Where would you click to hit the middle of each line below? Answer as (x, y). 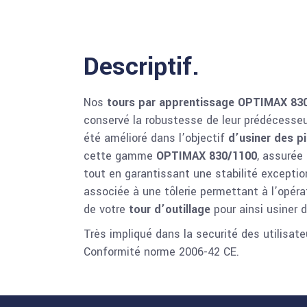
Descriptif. (142, 66)
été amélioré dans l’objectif (156, 138)
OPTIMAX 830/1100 (207, 156)
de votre (106, 209)
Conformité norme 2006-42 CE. (161, 251)
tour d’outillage (171, 209)
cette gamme (120, 156)
